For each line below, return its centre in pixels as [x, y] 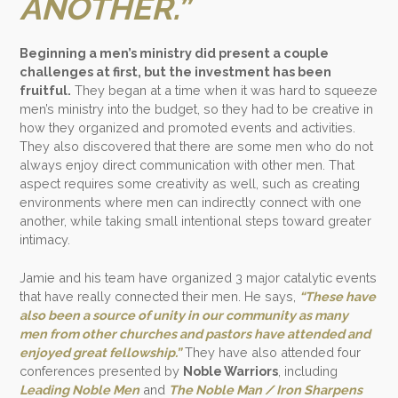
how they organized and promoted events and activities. [188, 128]
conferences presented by [102, 370]
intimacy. [45, 240]
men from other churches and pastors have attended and [195, 333]
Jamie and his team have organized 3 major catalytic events [199, 277]
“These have [338, 296]
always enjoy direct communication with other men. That [187, 165]
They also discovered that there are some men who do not [197, 147]
